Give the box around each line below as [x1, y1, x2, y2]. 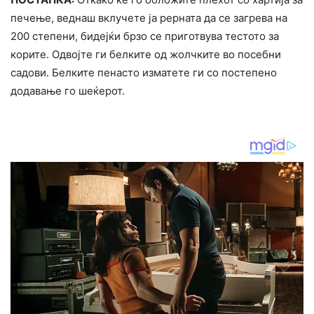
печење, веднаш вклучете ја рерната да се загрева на [11, 11, 287, 25]
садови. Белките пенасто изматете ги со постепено [11, 66, 277, 80]
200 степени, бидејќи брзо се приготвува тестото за [11, 29, 279, 43]
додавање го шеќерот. [11, 84, 125, 98]
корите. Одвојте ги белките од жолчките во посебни [11, 48, 281, 62]
